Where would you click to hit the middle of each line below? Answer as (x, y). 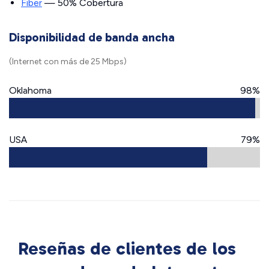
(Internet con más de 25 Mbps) (68, 62)
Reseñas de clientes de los (127, 249)
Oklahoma (30, 90)
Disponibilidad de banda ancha (92, 37)
